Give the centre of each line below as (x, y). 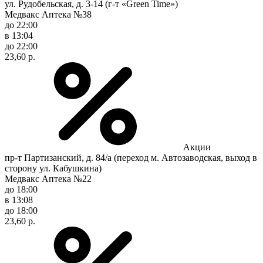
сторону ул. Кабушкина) (53, 168)
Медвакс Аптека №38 (48, 14)
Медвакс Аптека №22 (48, 178)
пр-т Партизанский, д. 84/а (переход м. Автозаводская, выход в (131, 157)
